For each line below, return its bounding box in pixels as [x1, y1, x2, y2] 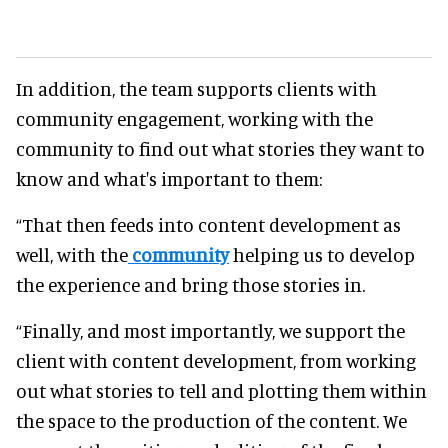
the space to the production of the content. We [16, 408, 407, 432]
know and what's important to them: [16, 166, 322, 190]
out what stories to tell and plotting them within [16, 378, 427, 402]
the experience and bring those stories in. [16, 272, 365, 296]
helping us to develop [229, 242, 415, 266]
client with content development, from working [16, 348, 416, 372]
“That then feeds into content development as [16, 212, 401, 236]
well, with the [16, 242, 128, 266]
